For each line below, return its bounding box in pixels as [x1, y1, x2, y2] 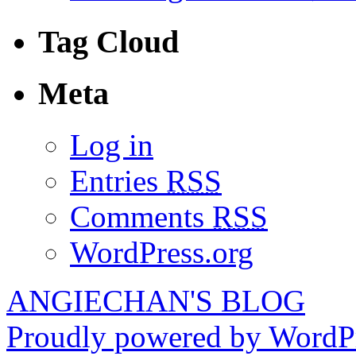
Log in [70, 128, 153, 163]
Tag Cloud [38, 23, 179, 60]
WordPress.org [70, 235, 253, 270]
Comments [70, 199, 212, 234]
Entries [70, 164, 166, 199]
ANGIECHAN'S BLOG [6, 284, 305, 319]
